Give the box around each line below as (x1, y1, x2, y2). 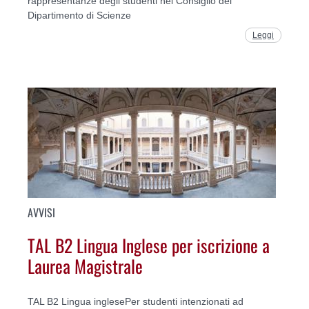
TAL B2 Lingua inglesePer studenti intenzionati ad (28, 296, 243, 308)
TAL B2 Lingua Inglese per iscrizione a (28, 231, 270, 258)
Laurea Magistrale (28, 252, 143, 279)
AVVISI (28, 204, 55, 221)
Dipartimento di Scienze (28, 9, 131, 21)
